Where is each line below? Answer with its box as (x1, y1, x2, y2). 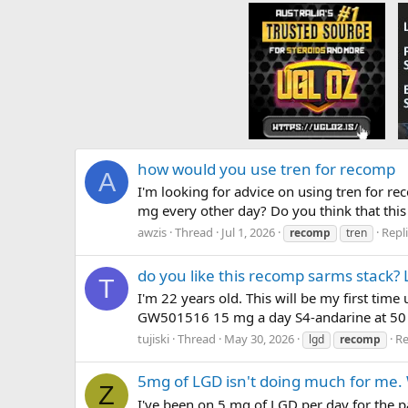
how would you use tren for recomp (138, 158, 395, 179)
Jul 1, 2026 (221, 224, 275, 241)
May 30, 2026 (224, 331, 294, 348)
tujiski (138, 331, 169, 348)
